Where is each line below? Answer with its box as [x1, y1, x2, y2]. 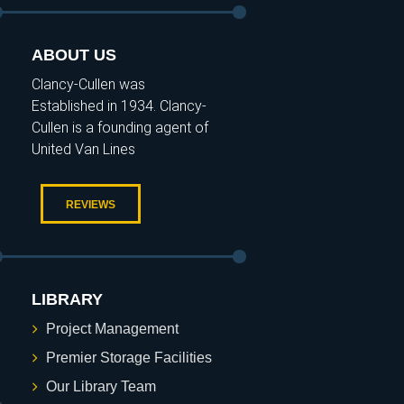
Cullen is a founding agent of [31, 119, 208, 137]
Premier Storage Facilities [45, 350, 212, 366]
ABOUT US [31, 46, 117, 65]
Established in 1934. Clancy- [31, 97, 207, 115]
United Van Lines [31, 141, 135, 159]
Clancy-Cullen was [31, 76, 145, 94]
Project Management [45, 321, 179, 337]
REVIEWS [65, 198, 115, 212]
